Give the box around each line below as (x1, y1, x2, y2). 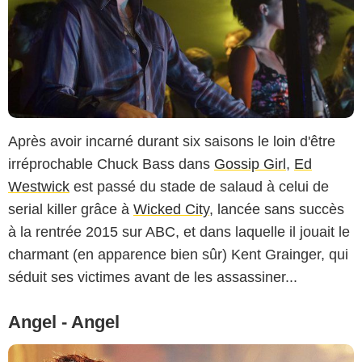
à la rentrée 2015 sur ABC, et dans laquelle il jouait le (8, 224, 350, 241)
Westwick (8, 179, 69, 196)
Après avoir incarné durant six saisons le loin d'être (8, 133, 335, 150)
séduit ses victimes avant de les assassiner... (8, 269, 297, 286)
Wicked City (133, 201, 209, 218)
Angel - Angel (8, 312, 120, 333)
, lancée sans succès (209, 201, 344, 218)
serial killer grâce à (8, 201, 133, 218)
